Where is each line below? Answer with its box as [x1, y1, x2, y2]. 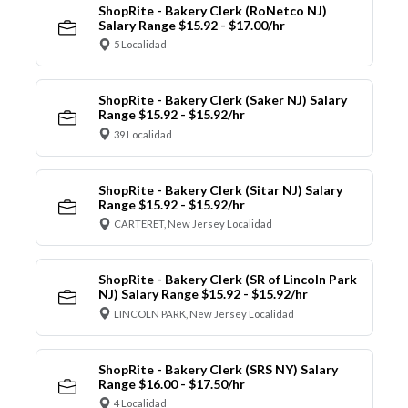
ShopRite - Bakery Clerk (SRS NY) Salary [97, 361, 338, 377]
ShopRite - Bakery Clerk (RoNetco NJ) [97, 2, 327, 18]
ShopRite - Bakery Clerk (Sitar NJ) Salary [97, 181, 342, 198]
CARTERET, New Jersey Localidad [114, 218, 272, 230]
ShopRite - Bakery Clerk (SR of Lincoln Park [97, 271, 357, 288]
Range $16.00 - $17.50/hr [97, 375, 245, 392]
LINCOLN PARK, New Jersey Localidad [114, 307, 294, 320]
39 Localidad [114, 127, 172, 140]
